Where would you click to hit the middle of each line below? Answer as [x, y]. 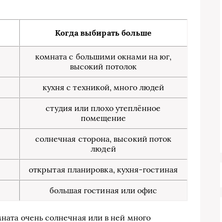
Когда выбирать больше [103, 33]
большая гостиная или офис [103, 191]
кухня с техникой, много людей [103, 87]
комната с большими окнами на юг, [103, 57]
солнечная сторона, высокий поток [103, 139]
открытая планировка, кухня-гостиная [103, 170]
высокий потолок [103, 67]
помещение [103, 118]
